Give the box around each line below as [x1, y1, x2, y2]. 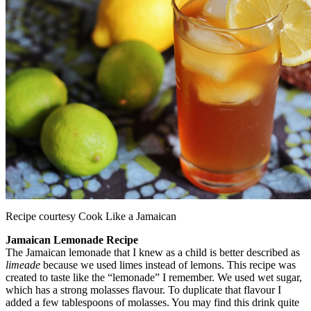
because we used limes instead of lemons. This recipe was [40, 258, 296, 271]
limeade [6, 258, 40, 271]
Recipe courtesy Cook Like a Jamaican [6, 210, 176, 222]
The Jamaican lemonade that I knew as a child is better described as [6, 246, 300, 258]
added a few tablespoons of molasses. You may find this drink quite [6, 296, 299, 308]
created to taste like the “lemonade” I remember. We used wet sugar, [6, 271, 302, 283]
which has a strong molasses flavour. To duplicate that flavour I [6, 283, 281, 296]
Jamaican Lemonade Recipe [6, 233, 138, 246]
